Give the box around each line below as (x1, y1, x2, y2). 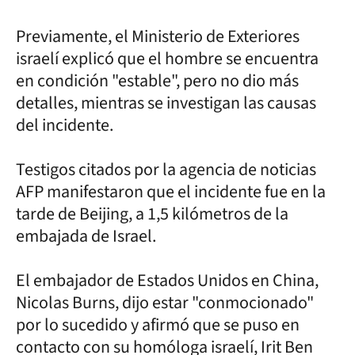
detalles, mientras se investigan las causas (16, 90, 316, 116)
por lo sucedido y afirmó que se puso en (16, 311, 300, 338)
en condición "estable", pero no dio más (16, 67, 299, 94)
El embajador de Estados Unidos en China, (16, 267, 319, 293)
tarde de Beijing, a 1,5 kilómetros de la (16, 200, 288, 227)
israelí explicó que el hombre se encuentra (16, 45, 319, 71)
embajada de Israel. (16, 223, 156, 249)
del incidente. (16, 112, 113, 138)
